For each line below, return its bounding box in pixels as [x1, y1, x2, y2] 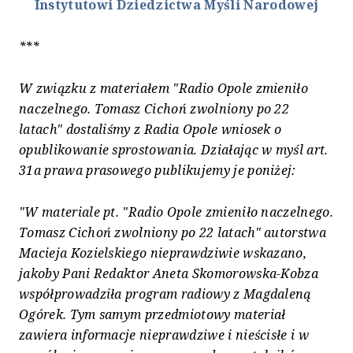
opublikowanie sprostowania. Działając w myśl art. [19, 140, 329, 158]
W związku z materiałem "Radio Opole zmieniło [19, 79, 309, 97]
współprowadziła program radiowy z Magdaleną [19, 284, 311, 303]
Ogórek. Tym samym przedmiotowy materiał [19, 305, 286, 323]
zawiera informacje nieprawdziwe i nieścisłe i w [19, 325, 310, 344]
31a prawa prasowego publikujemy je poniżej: [19, 161, 300, 179]
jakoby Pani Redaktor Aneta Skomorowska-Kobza [19, 264, 319, 282]
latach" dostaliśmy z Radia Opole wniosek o [19, 120, 282, 138]
